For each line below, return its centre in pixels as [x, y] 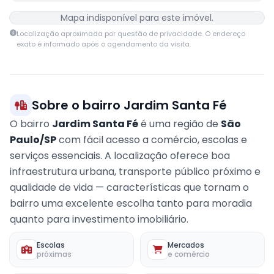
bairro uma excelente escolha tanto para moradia [131, 203]
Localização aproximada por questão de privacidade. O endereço [131, 34]
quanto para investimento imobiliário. [99, 219]
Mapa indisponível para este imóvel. [137, 18]
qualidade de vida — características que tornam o [129, 187]
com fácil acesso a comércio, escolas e [152, 140]
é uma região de [180, 124]
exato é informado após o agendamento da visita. [104, 44]
